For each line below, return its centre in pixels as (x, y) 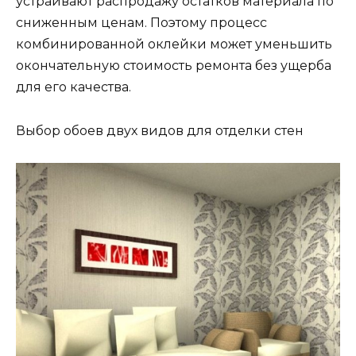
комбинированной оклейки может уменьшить (174, 44)
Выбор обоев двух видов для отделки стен (160, 130)
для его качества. (74, 87)
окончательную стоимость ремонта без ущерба (174, 66)
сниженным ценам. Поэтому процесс (141, 23)
